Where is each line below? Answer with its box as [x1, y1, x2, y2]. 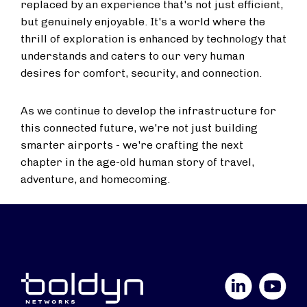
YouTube [216, 273, 260, 286]
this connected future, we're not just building [21, 121, 258, 134]
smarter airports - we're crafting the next [21, 138, 243, 151]
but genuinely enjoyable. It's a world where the [21, 15, 265, 28]
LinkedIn [181, 273, 225, 286]
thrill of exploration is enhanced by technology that [21, 32, 286, 45]
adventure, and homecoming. [21, 173, 170, 186]
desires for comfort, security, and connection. [21, 66, 262, 79]
